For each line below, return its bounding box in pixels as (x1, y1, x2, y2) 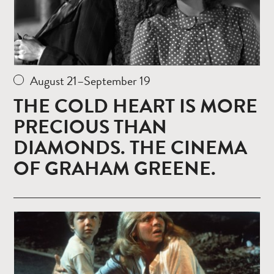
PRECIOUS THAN (13, 112, 167, 141)
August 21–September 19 (30, 71, 151, 90)
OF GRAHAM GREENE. (13, 154, 216, 183)
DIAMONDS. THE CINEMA (13, 133, 247, 162)
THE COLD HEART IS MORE (13, 91, 257, 120)
